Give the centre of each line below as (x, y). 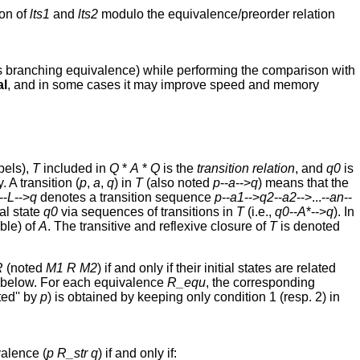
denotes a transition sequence (126, 198)
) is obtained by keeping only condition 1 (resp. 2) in (194, 297)
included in (75, 169)
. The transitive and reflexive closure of (158, 227)
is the (178, 169)
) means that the (303, 183)
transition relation (246, 169)
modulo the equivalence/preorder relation (217, 14)
